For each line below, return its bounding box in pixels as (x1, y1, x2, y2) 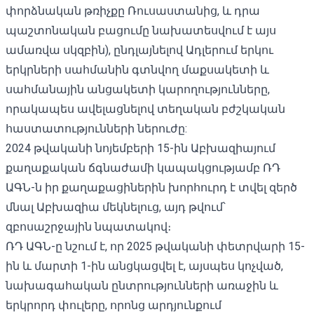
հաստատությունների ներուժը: (6, 121, 187, 135)
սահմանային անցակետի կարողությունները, (6, 82, 270, 96)
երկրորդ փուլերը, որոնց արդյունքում (6, 298, 221, 312)
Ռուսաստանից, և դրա (125, 4, 260, 18)
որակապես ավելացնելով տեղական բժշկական (6, 102, 285, 116)
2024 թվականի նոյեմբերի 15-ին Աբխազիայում (6, 141, 275, 155)
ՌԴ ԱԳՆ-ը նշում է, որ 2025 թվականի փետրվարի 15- (6, 239, 305, 253)
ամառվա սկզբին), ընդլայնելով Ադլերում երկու (6, 43, 273, 57)
